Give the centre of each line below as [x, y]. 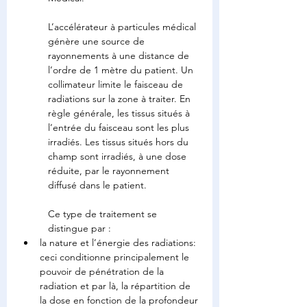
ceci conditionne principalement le [116, 257]
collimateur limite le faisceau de [117, 84]
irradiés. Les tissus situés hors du [120, 142]
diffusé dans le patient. [97, 185]
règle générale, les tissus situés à [120, 113]
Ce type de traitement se [104, 214]
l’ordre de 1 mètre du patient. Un [122, 70]
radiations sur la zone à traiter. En [121, 99]
